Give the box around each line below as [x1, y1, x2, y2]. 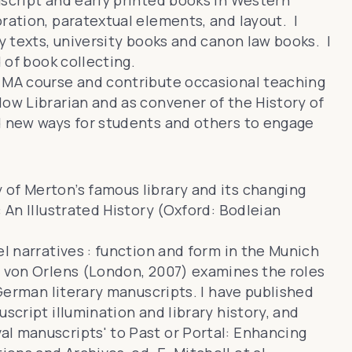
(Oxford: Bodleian [153, 200, 281, 219]
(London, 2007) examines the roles [79, 262, 325, 280]
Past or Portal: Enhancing [129, 323, 307, 342]
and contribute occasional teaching [73, 72, 326, 91]
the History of [227, 93, 324, 112]
